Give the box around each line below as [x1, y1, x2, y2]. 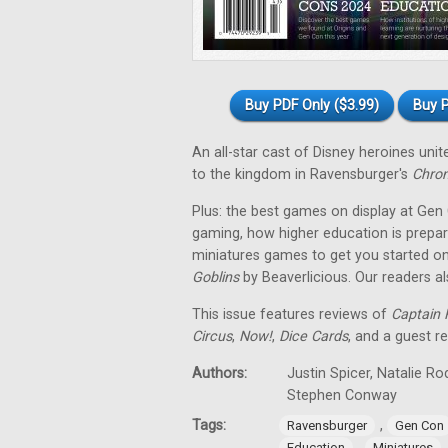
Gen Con [395, 418, 444, 433]
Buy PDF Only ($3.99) [245, 97, 379, 114]
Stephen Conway [287, 387, 397, 404]
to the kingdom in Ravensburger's [192, 166, 412, 183]
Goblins [192, 269, 239, 286]
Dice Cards [279, 328, 348, 345]
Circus [192, 328, 232, 345]
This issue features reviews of [192, 306, 391, 323]
